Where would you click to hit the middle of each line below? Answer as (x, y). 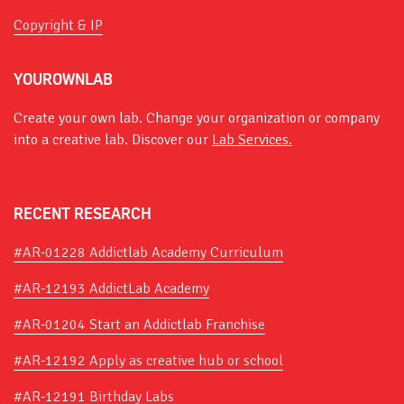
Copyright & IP (58, 25)
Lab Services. (252, 139)
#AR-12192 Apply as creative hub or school (148, 360)
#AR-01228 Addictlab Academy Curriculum (148, 252)
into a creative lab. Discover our (113, 139)
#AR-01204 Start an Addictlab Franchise (139, 324)
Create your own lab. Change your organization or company (197, 118)
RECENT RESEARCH (83, 213)
